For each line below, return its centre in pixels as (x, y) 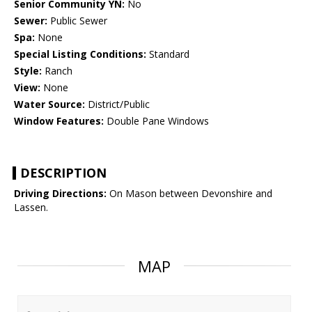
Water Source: (49, 104)
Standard (168, 54)
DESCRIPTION (63, 173)
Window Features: (59, 121)
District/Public (117, 104)
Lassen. (31, 208)
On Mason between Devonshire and (189, 194)
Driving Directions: (60, 194)
